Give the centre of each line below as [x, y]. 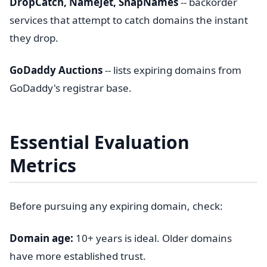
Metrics [43, 165]
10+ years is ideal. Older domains [153, 238]
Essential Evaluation [100, 142]
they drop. [34, 38]
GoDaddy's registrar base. [71, 88]
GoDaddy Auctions [56, 70]
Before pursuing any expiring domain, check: [116, 206]
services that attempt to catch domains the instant [129, 20]
